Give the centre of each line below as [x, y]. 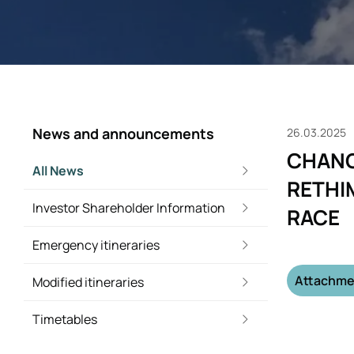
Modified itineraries [88, 282]
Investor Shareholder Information [129, 208]
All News [58, 171]
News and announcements [123, 134]
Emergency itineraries [96, 245]
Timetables [65, 319]
